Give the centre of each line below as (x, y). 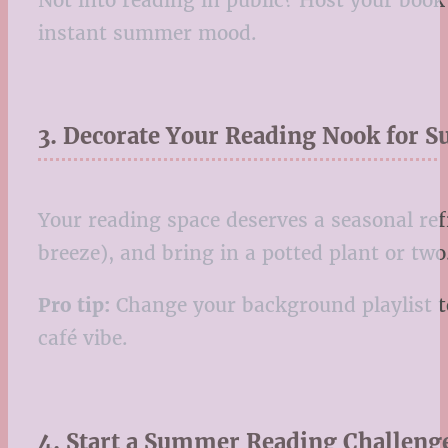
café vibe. (83, 338)
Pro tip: (74, 305)
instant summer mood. (147, 32)
